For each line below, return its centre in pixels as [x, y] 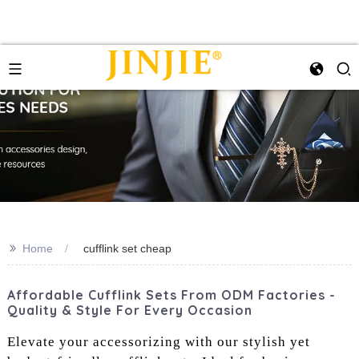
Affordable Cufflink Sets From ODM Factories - [171, 295]
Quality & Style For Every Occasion [129, 310]
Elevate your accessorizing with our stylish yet [158, 341]
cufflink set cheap [127, 248]
